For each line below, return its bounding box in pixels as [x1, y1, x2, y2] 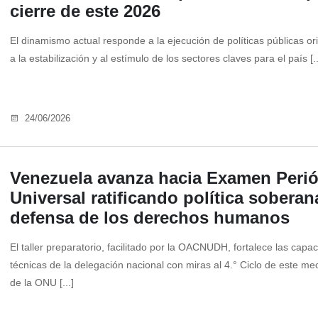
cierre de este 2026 [10, 1, 160, 21]
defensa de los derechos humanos [10, 208, 290, 228]
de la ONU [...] [10, 277, 74, 289]
